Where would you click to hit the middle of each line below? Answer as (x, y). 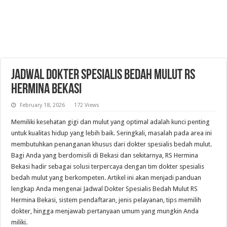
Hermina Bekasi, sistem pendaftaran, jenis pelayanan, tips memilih (106, 200)
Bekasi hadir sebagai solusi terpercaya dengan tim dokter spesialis (108, 167)
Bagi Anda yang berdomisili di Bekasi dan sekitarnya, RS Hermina (105, 156)
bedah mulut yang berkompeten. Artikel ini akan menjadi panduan (106, 178)
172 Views (86, 105)
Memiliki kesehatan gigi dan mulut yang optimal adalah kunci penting (111, 122)
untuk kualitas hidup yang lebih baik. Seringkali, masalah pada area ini (112, 133)
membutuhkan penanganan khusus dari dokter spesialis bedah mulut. (112, 144)
